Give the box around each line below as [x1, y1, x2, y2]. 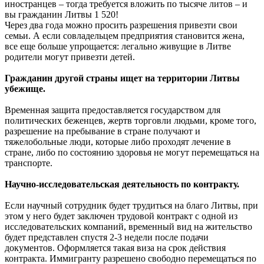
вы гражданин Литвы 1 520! [5, 9, 118, 19]
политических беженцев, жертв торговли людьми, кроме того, [5, 115, 256, 126]
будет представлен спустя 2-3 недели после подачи [5, 232, 209, 242]
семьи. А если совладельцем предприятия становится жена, [5, 30, 245, 41]
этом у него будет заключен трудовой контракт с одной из [5, 210, 237, 221]
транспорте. [5, 157, 52, 168]
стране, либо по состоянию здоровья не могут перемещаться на [5, 147, 259, 157]
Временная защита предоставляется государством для [5, 104, 220, 115]
